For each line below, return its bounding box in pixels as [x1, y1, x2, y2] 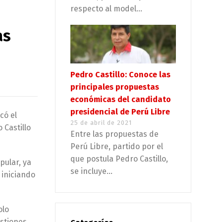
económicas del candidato [70, 94, 171, 104]
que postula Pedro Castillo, [70, 154, 168, 164]
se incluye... [70, 166, 112, 176]
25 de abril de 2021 [70, 118, 132, 126]
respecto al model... [70, 4, 142, 14]
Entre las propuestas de [70, 129, 159, 139]
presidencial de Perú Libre [70, 107, 170, 116]
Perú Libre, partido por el [70, 141, 163, 151]
